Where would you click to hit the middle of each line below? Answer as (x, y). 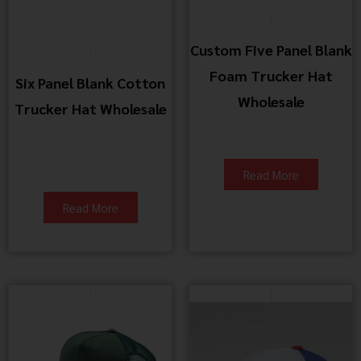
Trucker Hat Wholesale (90, 108)
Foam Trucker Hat (271, 76)
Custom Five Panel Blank (271, 50)
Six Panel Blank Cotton (90, 82)
